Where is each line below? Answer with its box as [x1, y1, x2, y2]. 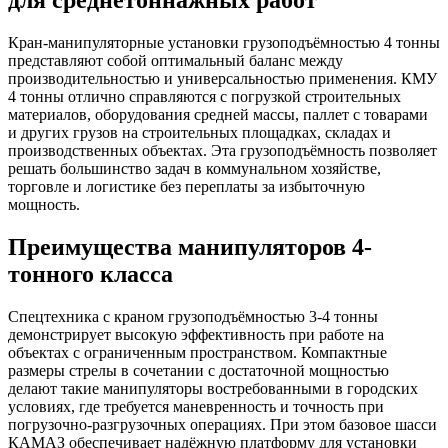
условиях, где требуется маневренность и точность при [8, 397, 384, 415]
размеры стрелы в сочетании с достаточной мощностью [8, 361, 389, 379]
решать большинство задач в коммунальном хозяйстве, [8, 160, 381, 178]
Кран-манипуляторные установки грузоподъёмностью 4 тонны [8, 34, 440, 52]
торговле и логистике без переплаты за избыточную [8, 178, 365, 196]
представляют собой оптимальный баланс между [8, 52, 343, 70]
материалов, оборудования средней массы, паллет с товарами [8, 106, 428, 124]
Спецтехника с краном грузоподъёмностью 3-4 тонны [8, 307, 378, 325]
